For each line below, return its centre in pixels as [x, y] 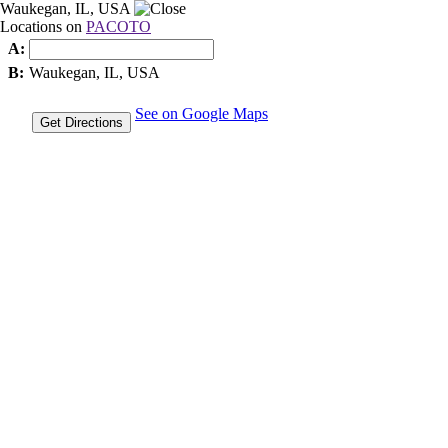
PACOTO [118, 26]
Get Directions [81, 122]
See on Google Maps [201, 113]
